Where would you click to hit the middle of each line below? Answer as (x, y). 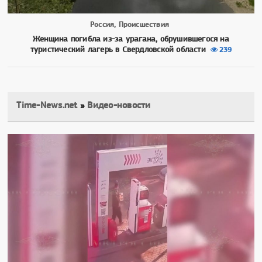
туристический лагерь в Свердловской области (118, 49)
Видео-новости (119, 105)
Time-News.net (47, 105)
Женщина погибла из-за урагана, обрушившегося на (131, 39)
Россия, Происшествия (130, 25)
